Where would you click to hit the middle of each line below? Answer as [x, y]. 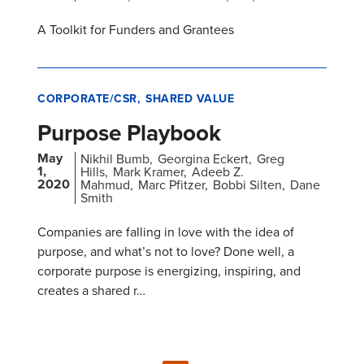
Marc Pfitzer [171, 185]
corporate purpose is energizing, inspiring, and [169, 271]
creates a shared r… [91, 290]
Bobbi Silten [247, 185]
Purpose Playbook [129, 133]
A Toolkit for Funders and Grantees [136, 30]
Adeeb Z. [218, 172]
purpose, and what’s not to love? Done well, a [166, 251]
